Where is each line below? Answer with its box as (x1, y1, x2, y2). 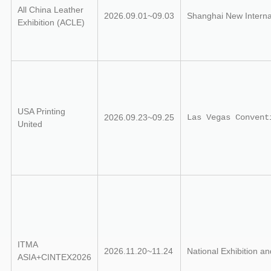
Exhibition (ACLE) (17, 17, 85, 27)
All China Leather (17, 4, 83, 15)
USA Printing (17, 106, 65, 116)
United (17, 119, 42, 129)
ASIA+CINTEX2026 (17, 252, 91, 262)
